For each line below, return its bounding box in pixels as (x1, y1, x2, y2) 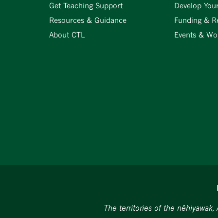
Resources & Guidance (49, 16, 127, 25)
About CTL (49, 30, 85, 39)
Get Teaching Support (49, 1, 123, 10)
